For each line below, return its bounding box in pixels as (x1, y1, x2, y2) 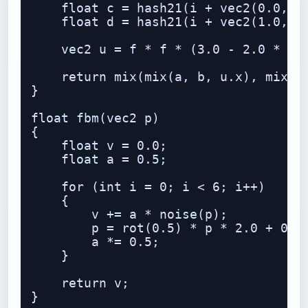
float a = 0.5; (31, 153, 167, 166)
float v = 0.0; (31, 139, 167, 153)
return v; (31, 276, 129, 290)
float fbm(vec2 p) (31, 111, 159, 125)
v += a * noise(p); (31, 208, 228, 221)
